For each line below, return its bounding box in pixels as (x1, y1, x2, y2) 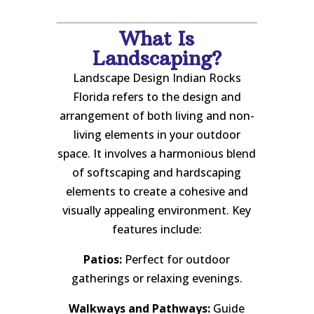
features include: (111, 221, 202, 238)
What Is (119, 27, 195, 52)
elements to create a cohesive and (65, 184, 248, 200)
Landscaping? (92, 46, 221, 71)
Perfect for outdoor (122, 252, 231, 268)
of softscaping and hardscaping (72, 165, 242, 181)
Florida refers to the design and (72, 89, 241, 105)
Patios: (83, 252, 123, 268)
